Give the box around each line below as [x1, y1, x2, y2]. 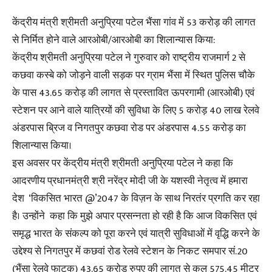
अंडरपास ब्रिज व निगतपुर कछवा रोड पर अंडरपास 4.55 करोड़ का [12, 119, 246, 137]
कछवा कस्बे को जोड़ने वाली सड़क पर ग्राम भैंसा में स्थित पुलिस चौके [12, 66, 255, 84]
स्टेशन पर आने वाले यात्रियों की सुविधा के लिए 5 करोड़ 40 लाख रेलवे [12, 101, 259, 119]
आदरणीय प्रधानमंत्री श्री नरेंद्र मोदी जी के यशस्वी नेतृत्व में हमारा [12, 172, 248, 189]
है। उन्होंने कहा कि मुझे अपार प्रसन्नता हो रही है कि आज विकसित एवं [12, 207, 257, 225]
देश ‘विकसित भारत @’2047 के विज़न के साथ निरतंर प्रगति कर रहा [12, 189, 260, 207]
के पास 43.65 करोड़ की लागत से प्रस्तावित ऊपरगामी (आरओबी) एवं [12, 84, 254, 101]
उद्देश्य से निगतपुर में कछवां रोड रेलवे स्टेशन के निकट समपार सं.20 [12, 242, 248, 260]
